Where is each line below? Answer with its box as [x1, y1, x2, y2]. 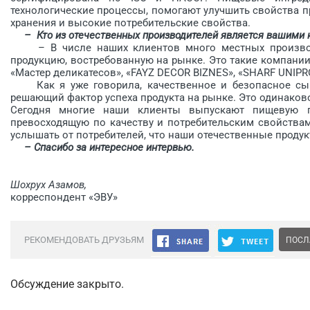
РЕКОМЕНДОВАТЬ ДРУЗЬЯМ [24, 234, 144, 245]
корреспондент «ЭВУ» [10, 190, 118, 203]
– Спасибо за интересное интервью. [24, 140, 194, 154]
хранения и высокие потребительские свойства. [10, 16, 250, 29]
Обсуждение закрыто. [10, 277, 124, 291]
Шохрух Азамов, [10, 178, 86, 191]
